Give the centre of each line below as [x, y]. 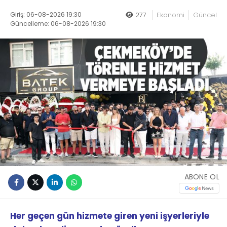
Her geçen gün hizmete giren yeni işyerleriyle [110, 216]
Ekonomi [171, 15]
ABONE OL [202, 177]
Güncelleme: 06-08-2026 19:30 [58, 24]
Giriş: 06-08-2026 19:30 [46, 15]
